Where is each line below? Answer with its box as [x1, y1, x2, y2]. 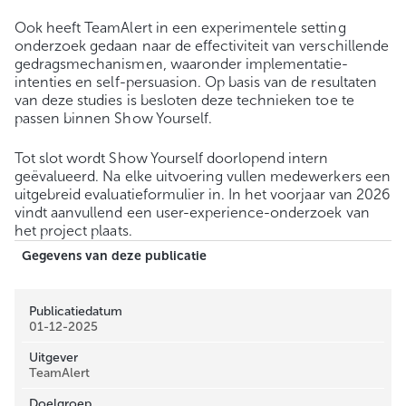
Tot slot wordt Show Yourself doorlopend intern [14, 150, 329, 168]
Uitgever [29, 350, 79, 366]
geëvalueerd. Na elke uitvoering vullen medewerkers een [14, 168, 391, 186]
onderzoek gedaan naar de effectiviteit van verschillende [14, 37, 389, 55]
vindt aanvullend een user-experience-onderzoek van [14, 204, 370, 222]
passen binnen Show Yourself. [14, 110, 212, 128]
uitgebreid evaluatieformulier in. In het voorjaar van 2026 [14, 186, 390, 204]
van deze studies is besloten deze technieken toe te [14, 92, 354, 110]
